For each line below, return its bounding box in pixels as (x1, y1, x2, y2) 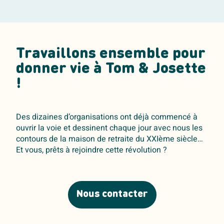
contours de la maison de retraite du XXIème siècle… (16, 133, 203, 145)
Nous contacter (76, 189, 148, 199)
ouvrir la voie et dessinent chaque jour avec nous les (16, 122, 202, 134)
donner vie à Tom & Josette (16, 61, 206, 77)
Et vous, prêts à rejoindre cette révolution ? (16, 144, 167, 156)
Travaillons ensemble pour (16, 46, 205, 62)
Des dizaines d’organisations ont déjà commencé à (16, 111, 197, 123)
